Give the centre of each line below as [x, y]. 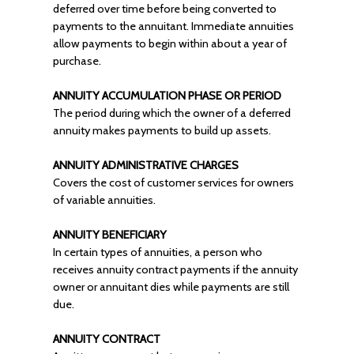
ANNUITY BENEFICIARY [109, 235]
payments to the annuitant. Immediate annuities [173, 26]
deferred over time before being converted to [164, 9]
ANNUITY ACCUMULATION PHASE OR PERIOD [167, 96]
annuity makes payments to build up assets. [162, 130]
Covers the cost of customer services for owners [173, 183]
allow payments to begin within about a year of [169, 43]
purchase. [77, 61]
